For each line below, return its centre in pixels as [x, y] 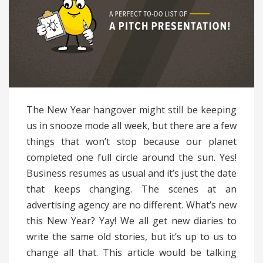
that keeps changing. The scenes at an [131, 189]
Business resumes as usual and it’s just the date [131, 173]
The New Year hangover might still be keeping [131, 110]
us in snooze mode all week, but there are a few [131, 126]
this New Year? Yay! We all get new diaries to [131, 221]
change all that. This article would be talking [131, 253]
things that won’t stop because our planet [131, 142]
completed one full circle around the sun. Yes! [131, 158]
